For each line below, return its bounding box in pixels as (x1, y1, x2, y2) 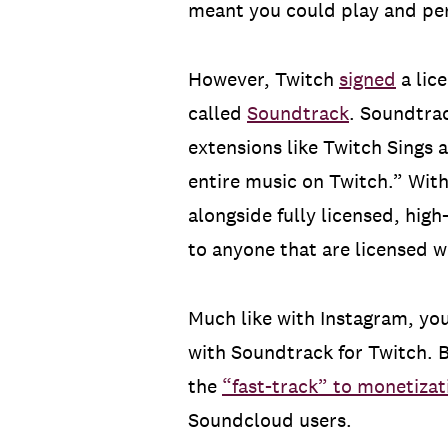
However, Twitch (188, 67, 339, 92)
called (188, 101, 247, 126)
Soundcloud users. (188, 408, 352, 433)
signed (339, 67, 396, 92)
